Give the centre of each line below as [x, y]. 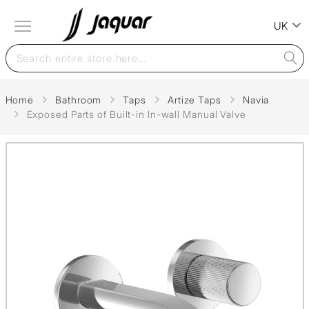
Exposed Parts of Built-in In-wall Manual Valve [136, 114]
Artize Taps [194, 100]
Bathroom [79, 100]
